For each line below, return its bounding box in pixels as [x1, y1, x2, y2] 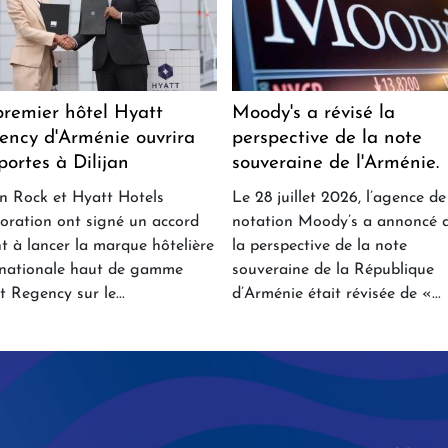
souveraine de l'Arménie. [231, 154, 439, 174]
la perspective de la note [231, 238, 407, 255]
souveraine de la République [231, 262, 434, 279]
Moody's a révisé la [231, 104, 395, 124]
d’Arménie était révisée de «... [231, 286, 441, 303]
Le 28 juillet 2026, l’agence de [231, 190, 446, 207]
